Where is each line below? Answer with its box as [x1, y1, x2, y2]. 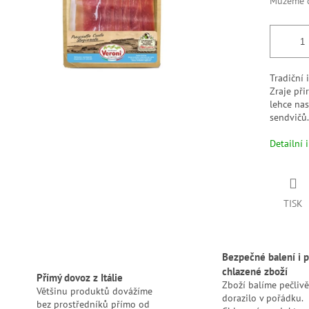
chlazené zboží [221, 264, 288, 279]
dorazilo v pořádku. [221, 292, 303, 305]
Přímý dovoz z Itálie [36, 270, 123, 284]
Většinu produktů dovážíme [36, 284, 152, 297]
